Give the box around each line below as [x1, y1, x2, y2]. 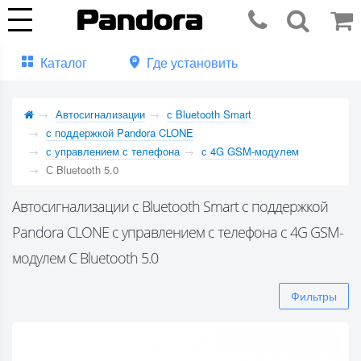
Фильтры [291, 288, 337, 304]
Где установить [147, 53, 238, 72]
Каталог [40, 53, 87, 72]
